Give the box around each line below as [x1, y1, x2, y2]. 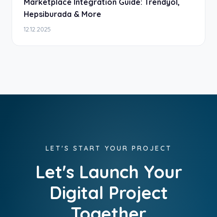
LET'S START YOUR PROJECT [45, 144, 172, 153]
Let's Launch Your [35, 161, 182, 183]
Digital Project [49, 182, 168, 203]
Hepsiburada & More [24, 9, 101, 19]
